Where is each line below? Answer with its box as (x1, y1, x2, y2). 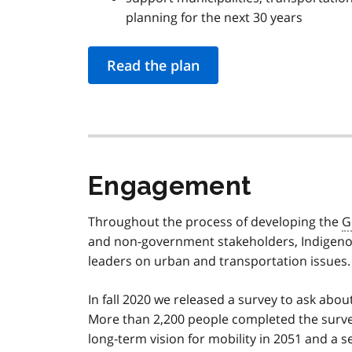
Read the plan (107, 56, 200, 75)
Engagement (88, 170, 252, 202)
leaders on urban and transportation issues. (88, 252, 350, 270)
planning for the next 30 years (126, 9, 302, 27)
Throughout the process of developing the (88, 213, 342, 231)
